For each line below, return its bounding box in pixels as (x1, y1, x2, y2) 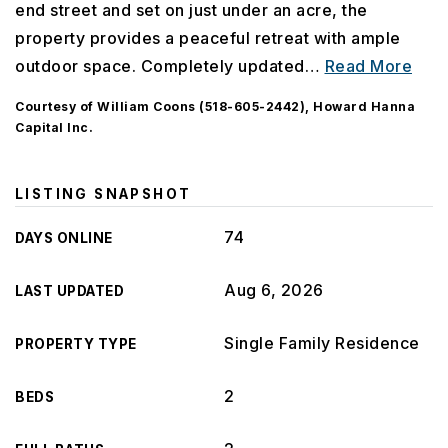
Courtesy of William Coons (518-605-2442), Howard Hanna (15, 99, 415, 114)
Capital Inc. (15, 120, 93, 135)
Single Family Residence (224, 333, 420, 353)
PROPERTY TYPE (15, 336, 137, 352)
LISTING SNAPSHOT (15, 186, 192, 202)
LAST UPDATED (15, 283, 124, 299)
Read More (324, 56, 412, 76)
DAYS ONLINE (15, 230, 113, 246)
